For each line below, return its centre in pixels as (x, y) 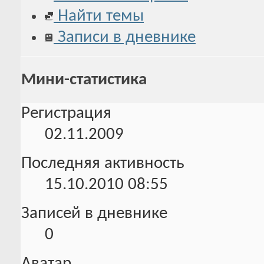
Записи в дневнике (125, 37)
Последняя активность (103, 164)
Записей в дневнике (94, 214)
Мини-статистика (84, 80)
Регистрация (66, 114)
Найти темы (99, 16)
